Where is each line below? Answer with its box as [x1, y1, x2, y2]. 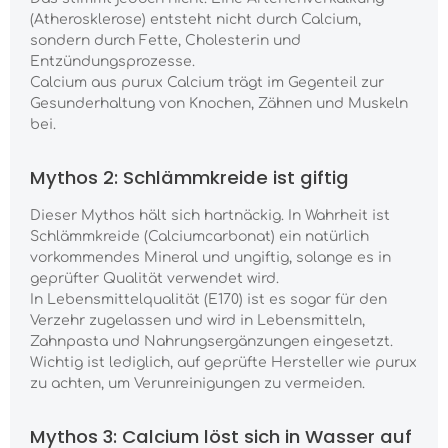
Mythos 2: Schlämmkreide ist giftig [30, 165, 349, 191]
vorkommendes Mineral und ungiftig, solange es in [30, 250, 391, 266]
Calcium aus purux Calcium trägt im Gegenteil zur [30, 75, 384, 91]
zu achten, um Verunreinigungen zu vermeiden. [30, 376, 365, 392]
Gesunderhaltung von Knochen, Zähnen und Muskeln [30, 96, 408, 112]
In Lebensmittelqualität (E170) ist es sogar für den [30, 292, 387, 308]
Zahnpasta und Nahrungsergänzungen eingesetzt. [30, 334, 393, 350]
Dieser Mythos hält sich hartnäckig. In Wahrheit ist [30, 208, 390, 224]
